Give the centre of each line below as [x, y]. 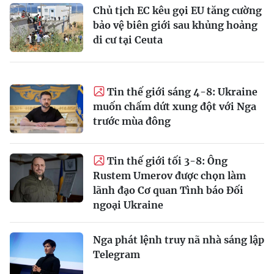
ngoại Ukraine [128, 205]
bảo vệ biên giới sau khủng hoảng [175, 25]
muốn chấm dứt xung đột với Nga [175, 106]
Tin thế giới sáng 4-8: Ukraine [182, 91]
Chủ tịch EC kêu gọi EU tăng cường [177, 10]
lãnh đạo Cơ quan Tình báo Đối [168, 190]
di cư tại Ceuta [128, 39]
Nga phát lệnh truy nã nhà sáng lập [179, 239]
